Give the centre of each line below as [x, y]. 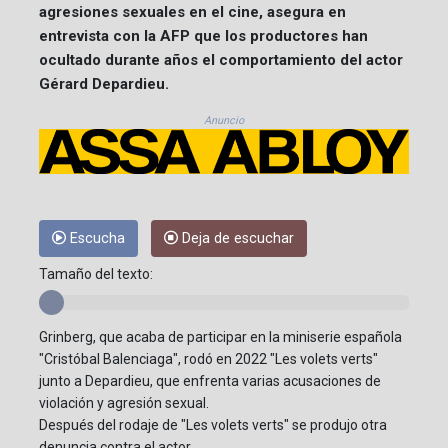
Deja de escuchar [236, 239]
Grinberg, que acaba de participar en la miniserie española [220, 337]
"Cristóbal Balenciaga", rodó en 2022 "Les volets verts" [208, 359]
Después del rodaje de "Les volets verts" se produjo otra [213, 425]
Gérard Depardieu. [104, 83]
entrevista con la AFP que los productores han [203, 35]
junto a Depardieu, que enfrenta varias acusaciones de [210, 381]
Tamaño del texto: [96, 274]
